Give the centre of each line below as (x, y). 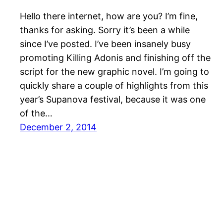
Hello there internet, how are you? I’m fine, (109, 16)
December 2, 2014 (58, 127)
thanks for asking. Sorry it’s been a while (105, 30)
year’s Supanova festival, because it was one (113, 100)
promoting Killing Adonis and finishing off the (115, 58)
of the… (36, 113)
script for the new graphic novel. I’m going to (114, 72)
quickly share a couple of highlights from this (114, 86)
